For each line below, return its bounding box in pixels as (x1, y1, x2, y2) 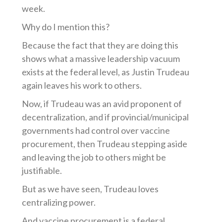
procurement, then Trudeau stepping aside (22, 138, 188, 149)
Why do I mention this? (22, 21, 110, 32)
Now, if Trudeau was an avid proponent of (22, 98, 182, 109)
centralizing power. (22, 197, 96, 208)
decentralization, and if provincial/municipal (22, 111, 189, 122)
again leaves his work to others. (22, 80, 142, 91)
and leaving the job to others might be (22, 152, 166, 163)
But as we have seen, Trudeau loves (22, 183, 159, 194)
